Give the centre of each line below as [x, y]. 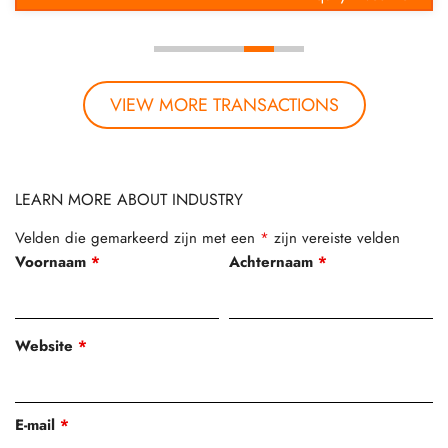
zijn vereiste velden [334, 237]
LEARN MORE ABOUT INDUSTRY [129, 199]
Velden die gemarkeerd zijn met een [137, 237]
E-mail [37, 424]
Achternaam [274, 261]
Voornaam [53, 261]
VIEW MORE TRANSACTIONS [224, 104]
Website [46, 345]
